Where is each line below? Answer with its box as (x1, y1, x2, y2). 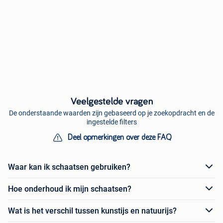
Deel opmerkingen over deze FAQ (67, 133, 172, 142)
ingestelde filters (86, 118, 137, 126)
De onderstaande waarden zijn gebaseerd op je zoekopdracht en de (8, 109, 215, 117)
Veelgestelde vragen (70, 97, 153, 107)
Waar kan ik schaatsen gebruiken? (8, 162, 130, 172)
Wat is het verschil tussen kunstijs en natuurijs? (8, 206, 177, 216)
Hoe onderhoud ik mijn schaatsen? (8, 184, 131, 194)
